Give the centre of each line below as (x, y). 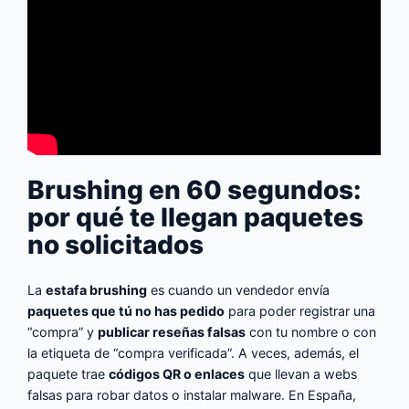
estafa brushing (97, 289)
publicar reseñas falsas (172, 331)
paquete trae (68, 373)
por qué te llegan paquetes (196, 217)
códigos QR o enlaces (177, 373)
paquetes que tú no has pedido (126, 310)
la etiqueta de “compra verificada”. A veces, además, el (194, 352)
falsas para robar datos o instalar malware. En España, (192, 394)
